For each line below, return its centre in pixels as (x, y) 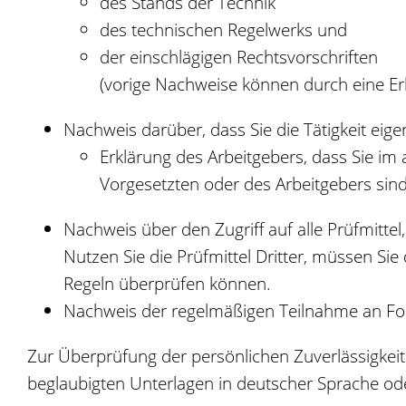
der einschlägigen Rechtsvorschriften (239, 57)
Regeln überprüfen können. (167, 284)
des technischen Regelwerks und (223, 30)
